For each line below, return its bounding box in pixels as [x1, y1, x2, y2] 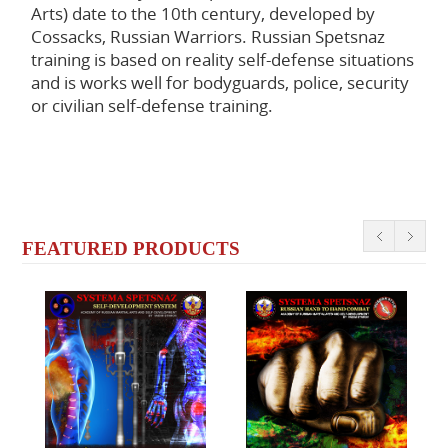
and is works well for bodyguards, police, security [30, 70, 409, 94]
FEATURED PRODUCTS [22, 238, 241, 260]
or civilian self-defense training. [30, 93, 273, 117]
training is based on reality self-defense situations [30, 47, 414, 71]
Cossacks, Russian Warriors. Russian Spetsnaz [30, 24, 385, 48]
